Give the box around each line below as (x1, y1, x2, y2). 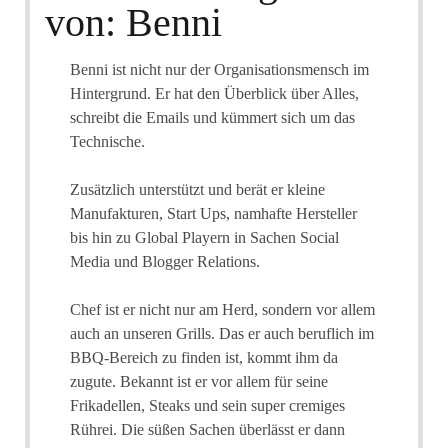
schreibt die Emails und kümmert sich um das (70, 108, 355, 126)
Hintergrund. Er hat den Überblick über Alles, (70, 84, 359, 102)
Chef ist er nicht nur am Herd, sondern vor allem (70, 300, 375, 318)
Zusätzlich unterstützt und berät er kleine (70, 180, 325, 198)
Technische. (70, 132, 145, 150)
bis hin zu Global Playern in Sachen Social (70, 228, 339, 246)
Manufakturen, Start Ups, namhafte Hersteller (70, 204, 357, 222)
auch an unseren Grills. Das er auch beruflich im (70, 324, 374, 342)
